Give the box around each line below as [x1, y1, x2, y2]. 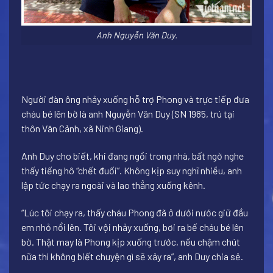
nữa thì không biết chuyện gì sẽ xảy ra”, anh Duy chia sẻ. [21, 250, 243, 262]
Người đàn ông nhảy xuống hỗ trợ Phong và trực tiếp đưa [21, 93, 249, 105]
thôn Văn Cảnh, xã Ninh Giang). [21, 122, 143, 134]
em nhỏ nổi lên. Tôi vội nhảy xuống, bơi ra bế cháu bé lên [21, 221, 244, 233]
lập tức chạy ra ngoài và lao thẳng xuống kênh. [21, 179, 205, 191]
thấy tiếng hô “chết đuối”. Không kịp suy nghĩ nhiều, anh [21, 164, 242, 176]
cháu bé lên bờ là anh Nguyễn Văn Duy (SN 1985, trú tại [21, 107, 235, 119]
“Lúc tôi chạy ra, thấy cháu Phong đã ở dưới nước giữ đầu [21, 206, 248, 218]
